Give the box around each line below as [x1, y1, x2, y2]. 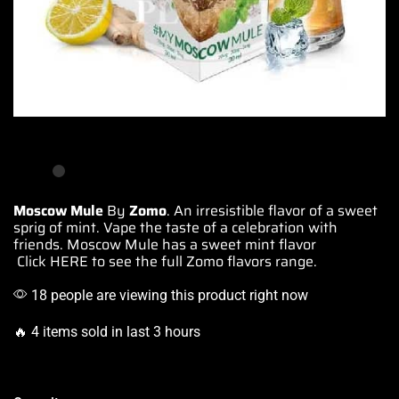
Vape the [103, 216, 162, 239]
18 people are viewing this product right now [28, 286, 308, 304]
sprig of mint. [13, 216, 103, 239]
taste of [162, 216, 220, 239]
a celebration [220, 216, 305, 239]
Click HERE [17, 249, 88, 273]
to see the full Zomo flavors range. [88, 249, 317, 273]
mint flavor [241, 232, 362, 256]
